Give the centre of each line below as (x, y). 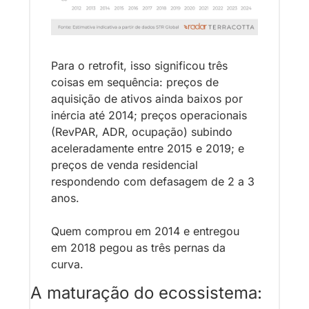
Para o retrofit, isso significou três (139, 65)
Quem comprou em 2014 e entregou (145, 231)
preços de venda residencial (124, 165)
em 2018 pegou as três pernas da (138, 247)
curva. (67, 264)
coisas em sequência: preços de (135, 82)
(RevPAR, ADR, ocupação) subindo (142, 131)
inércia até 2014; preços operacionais (149, 115)
